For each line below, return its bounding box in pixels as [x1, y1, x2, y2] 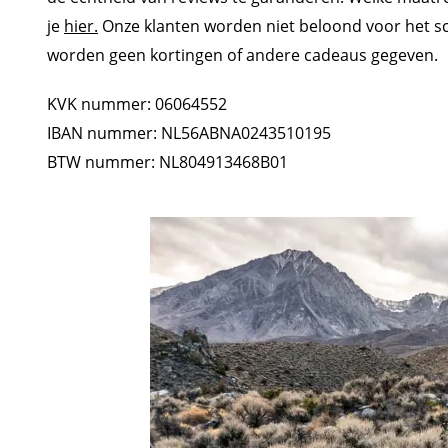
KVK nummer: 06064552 [47, 93, 227, 115]
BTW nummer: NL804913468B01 [47, 151, 288, 173]
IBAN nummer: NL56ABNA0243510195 [47, 122, 331, 144]
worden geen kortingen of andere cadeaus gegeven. [47, 44, 442, 66]
